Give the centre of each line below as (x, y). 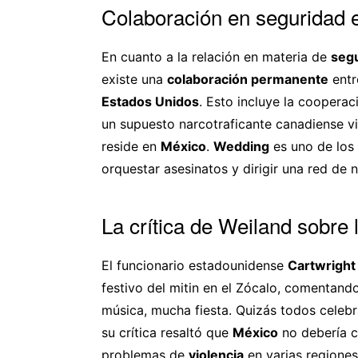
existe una (134, 79)
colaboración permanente (248, 79)
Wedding (241, 146)
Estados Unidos (150, 101)
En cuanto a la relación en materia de (216, 56)
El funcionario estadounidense (195, 265)
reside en (131, 146)
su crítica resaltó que (167, 332)
